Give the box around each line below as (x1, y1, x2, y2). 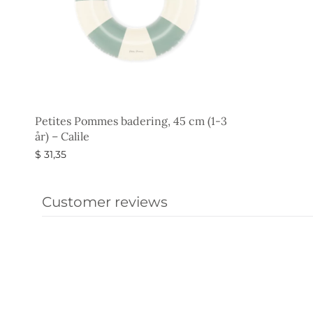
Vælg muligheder (35, 163, 121, 177)
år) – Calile (35, 129, 89, 144)
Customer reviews (42, 193, 168, 210)
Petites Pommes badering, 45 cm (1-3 (35, 114, 227, 129)
